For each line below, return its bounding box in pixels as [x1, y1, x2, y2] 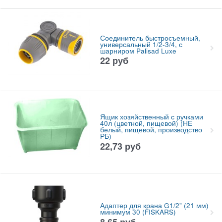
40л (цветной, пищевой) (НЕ [100, 118, 192, 128]
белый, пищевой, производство [100, 125, 202, 135]
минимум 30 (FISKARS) [100, 207, 176, 217]
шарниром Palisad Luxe [100, 46, 176, 55]
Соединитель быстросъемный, [100, 33, 200, 43]
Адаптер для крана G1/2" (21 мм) [100, 201, 209, 211]
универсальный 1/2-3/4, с [100, 39, 182, 49]
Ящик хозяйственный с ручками [100, 112, 203, 122]
